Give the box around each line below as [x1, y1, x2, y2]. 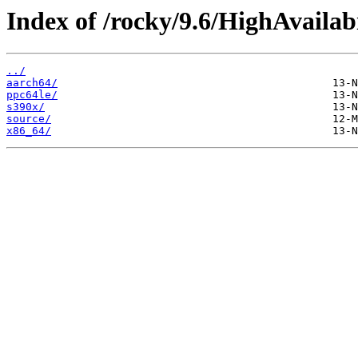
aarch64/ [6, 77, 58, 89]
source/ [6, 113, 51, 125]
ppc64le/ [6, 89, 58, 101]
